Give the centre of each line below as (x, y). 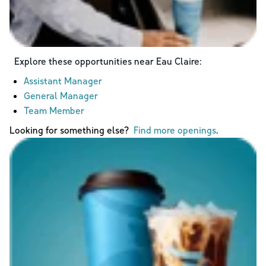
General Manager (61, 95)
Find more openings (175, 130)
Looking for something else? (72, 130)
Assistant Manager (63, 80)
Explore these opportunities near (85, 61)
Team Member (54, 110)
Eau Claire (178, 61)
